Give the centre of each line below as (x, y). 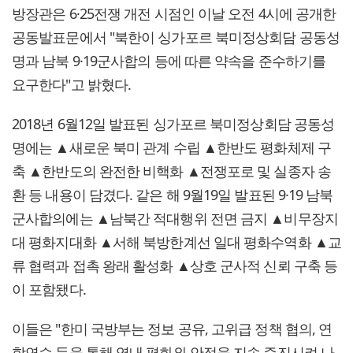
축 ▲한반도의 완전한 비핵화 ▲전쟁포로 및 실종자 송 (171, 171)
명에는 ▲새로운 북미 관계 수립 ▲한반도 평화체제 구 (171, 147)
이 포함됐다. (49, 289)
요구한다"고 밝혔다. (72, 84)
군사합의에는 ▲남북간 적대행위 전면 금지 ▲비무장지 (175, 218)
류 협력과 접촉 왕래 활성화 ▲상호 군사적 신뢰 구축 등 (175, 265)
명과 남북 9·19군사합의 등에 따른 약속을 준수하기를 (169, 60)
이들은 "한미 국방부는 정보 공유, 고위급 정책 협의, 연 (172, 328)
